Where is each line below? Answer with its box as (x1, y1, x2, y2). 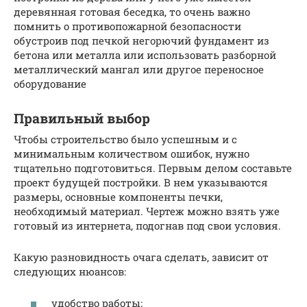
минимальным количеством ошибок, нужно (14, 146, 249, 160)
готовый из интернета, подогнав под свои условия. (14, 218, 281, 232)
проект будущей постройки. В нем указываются (14, 175, 268, 189)
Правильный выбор (14, 110, 150, 127)
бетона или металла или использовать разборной (14, 47, 276, 62)
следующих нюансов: (14, 264, 126, 278)
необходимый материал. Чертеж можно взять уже (14, 204, 280, 218)
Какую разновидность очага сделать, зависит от (14, 249, 269, 264)
